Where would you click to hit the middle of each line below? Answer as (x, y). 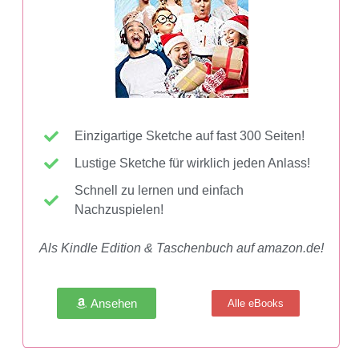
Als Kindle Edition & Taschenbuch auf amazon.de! (181, 248)
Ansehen (113, 303)
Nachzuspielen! (119, 210)
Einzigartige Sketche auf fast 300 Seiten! (189, 136)
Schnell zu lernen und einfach (159, 191)
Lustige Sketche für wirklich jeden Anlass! (192, 163)
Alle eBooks (256, 303)
